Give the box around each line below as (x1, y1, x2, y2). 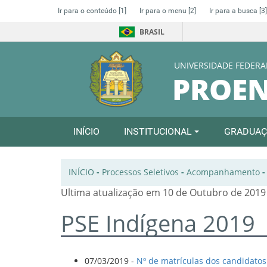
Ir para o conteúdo (58, 7, 119, 15)
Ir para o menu (139, 7, 188, 15)
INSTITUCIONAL (124, 125, 195, 137)
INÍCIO (73, 125, 100, 137)
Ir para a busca (209, 7, 259, 15)
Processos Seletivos (101, 166, 179, 178)
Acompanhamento (186, 166, 260, 178)
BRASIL (139, 27, 164, 37)
